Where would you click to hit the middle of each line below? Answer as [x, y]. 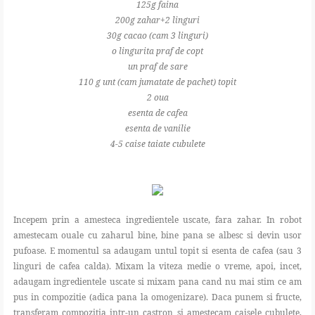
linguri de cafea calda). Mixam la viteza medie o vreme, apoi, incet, [157, 266]
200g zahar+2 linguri [157, 20]
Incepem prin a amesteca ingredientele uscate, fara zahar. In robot [157, 220]
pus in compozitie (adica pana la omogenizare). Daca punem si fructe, [157, 297]
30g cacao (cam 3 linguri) [157, 36]
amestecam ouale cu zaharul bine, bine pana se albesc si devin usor [157, 236]
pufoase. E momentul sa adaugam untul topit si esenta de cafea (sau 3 [157, 251]
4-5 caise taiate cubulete [157, 144]
